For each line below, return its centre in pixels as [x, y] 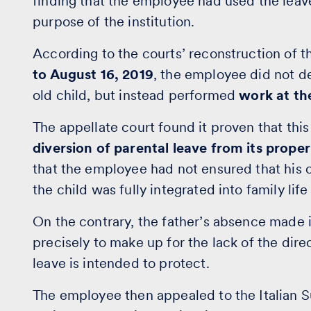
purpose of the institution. [114, 22]
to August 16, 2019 [93, 74]
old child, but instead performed [136, 95]
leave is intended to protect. [121, 263]
